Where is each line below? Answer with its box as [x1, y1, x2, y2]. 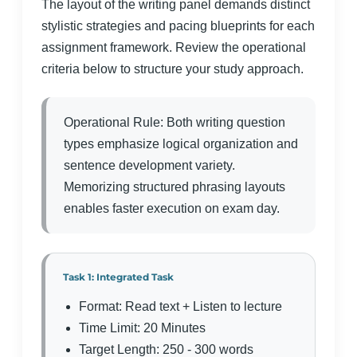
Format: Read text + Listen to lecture [79, 300, 282, 313]
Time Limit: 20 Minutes [79, 321, 206, 335]
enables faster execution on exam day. [64, 202, 280, 215]
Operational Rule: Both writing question [64, 116, 285, 129]
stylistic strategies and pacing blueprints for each [41, 19, 315, 33]
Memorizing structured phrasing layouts [64, 180, 285, 194]
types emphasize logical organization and [64, 137, 298, 151]
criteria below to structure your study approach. [41, 62, 304, 76]
